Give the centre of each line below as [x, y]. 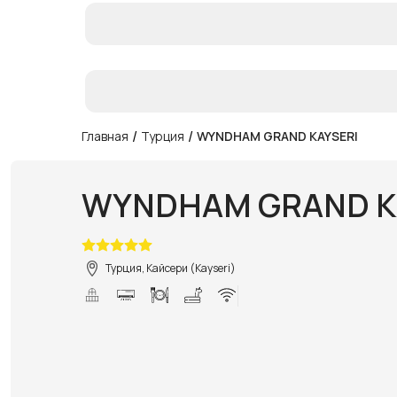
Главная [105, 136]
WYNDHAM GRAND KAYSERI [277, 136]
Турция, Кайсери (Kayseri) [171, 268]
